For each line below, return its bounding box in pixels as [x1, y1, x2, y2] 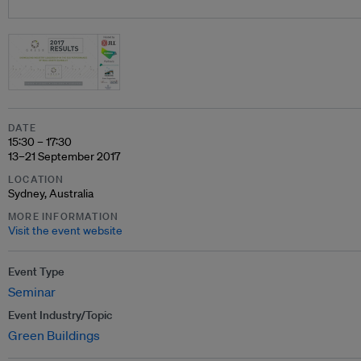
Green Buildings [8, 327, 100, 343]
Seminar [8, 284, 56, 300]
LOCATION [8, 172, 64, 186]
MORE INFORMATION [8, 210, 119, 223]
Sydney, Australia [8, 186, 93, 201]
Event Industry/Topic [8, 308, 112, 322]
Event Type [8, 264, 64, 279]
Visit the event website [8, 223, 122, 238]
